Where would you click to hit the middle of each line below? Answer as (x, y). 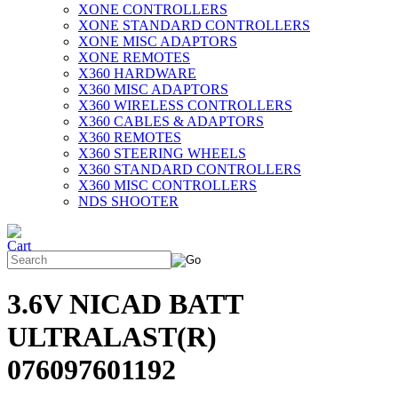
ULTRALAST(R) (112, 337)
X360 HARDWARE (137, 73)
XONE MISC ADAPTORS (158, 41)
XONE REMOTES (134, 57)
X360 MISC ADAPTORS (153, 89)
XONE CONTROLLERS (153, 9)
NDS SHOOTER (128, 201)
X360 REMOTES (130, 137)
